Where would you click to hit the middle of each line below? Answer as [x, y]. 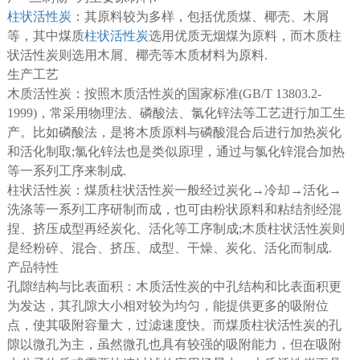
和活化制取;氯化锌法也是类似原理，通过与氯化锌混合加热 [176, 151]
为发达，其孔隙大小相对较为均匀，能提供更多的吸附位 [168, 305]
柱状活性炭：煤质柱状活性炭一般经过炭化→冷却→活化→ [174, 190]
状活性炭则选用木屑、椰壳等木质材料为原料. [137, 55]
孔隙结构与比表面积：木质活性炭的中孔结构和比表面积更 [174, 286]
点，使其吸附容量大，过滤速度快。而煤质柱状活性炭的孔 [174, 325]
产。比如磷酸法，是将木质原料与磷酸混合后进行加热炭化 [174, 132]
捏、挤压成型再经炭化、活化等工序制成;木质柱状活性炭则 [176, 228]
